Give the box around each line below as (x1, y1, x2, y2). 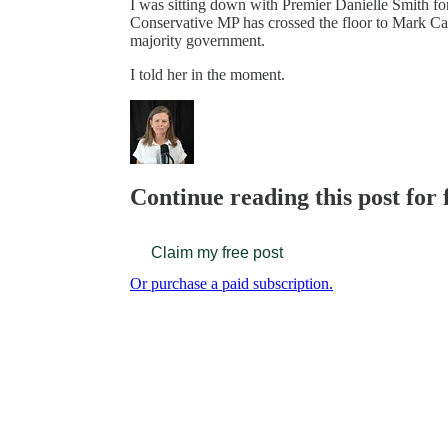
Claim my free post (151, 243, 283, 261)
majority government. (130, 31, 265, 49)
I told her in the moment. (130, 65, 285, 83)
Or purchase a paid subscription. (130, 274, 333, 292)
